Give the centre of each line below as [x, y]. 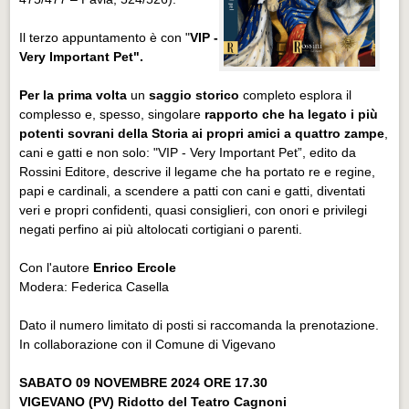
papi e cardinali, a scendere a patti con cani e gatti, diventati [193, 190]
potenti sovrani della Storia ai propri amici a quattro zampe [202, 133]
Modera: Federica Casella [96, 286]
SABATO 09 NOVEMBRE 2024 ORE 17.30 [144, 382]
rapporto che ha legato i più [290, 114]
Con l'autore [57, 267]
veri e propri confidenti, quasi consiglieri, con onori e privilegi [194, 210]
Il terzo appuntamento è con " [105, 37]
